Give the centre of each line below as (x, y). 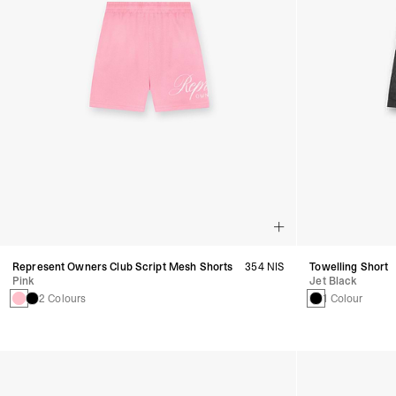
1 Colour (343, 298)
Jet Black (334, 281)
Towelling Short (349, 267)
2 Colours (63, 298)
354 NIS (265, 267)
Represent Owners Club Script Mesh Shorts (123, 267)
